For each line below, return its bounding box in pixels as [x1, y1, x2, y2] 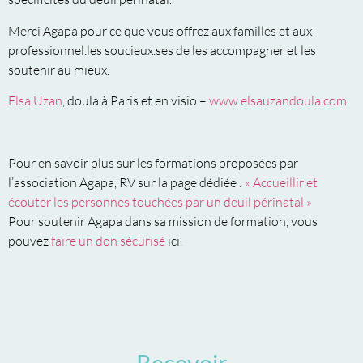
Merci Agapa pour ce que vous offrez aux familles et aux [8, 22, 312, 39]
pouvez [8, 232, 51, 249]
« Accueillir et [245, 173, 318, 190]
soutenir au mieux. [8, 61, 109, 78]
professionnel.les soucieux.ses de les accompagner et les [8, 41, 316, 58]
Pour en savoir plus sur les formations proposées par [8, 154, 298, 171]
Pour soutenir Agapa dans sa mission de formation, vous [8, 212, 318, 229]
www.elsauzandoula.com [209, 92, 347, 109]
